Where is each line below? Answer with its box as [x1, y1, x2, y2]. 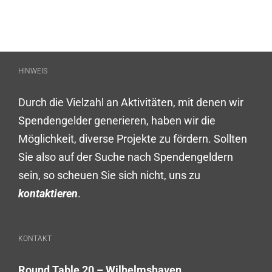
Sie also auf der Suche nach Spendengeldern [18, 150, 233, 163]
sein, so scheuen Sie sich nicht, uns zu [18, 168, 200, 182]
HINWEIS [18, 66, 47, 75]
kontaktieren [18, 186, 78, 200]
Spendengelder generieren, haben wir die [18, 114, 216, 127]
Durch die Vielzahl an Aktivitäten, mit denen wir [18, 95, 243, 109]
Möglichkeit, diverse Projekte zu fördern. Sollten [18, 132, 247, 145]
